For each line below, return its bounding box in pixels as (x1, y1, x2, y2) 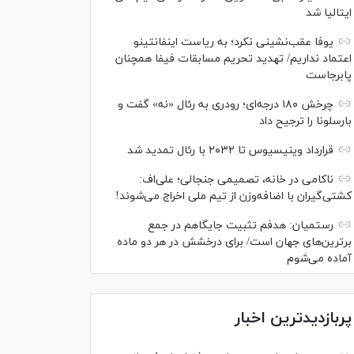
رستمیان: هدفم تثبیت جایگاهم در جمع (148, 218, 333, 233)
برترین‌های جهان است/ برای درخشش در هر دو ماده (117, 235, 352, 250)
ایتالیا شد (306, 6, 352, 21)
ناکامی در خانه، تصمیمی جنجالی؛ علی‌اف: (139, 172, 333, 187)
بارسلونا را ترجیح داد (259, 114, 352, 129)
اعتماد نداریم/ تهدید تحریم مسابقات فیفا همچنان (115, 51, 352, 66)
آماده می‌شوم (287, 251, 352, 266)
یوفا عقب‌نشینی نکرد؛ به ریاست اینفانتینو (134, 35, 333, 50)
